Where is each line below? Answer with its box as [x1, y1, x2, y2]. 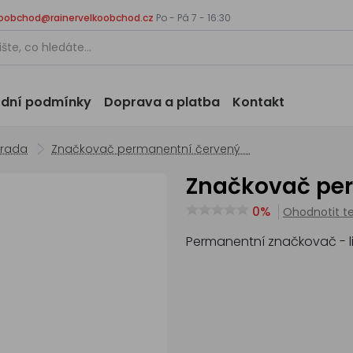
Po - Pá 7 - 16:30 [154, 11, 231, 24]
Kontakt [232, 93, 284, 111]
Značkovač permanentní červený [51, 141, 250, 157]
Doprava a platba [104, 93, 220, 111]
